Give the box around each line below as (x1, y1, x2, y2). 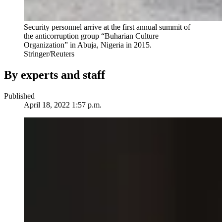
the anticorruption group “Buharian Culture (24, 32, 159, 41)
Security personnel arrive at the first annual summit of (24, 23, 190, 32)
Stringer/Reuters (24, 50, 74, 58)
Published (4, 92, 35, 101)
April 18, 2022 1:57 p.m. (24, 101, 102, 110)
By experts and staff (4, 68, 105, 82)
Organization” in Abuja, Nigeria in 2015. (24, 41, 152, 50)
